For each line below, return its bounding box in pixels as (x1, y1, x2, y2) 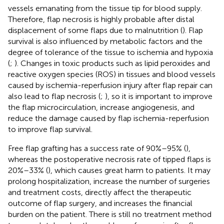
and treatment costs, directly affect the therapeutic (8, 187, 191, 197)
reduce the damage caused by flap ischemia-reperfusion (8, 113, 209, 123)
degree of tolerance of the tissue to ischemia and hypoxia (8, 47, 213, 57)
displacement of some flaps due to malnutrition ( (8, 25, 182, 35)
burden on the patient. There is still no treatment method (8, 209, 211, 219)
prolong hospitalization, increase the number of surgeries (8, 176, 210, 186)
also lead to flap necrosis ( (8, 91, 100, 101)
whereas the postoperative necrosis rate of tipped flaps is (8, 154, 211, 164)
